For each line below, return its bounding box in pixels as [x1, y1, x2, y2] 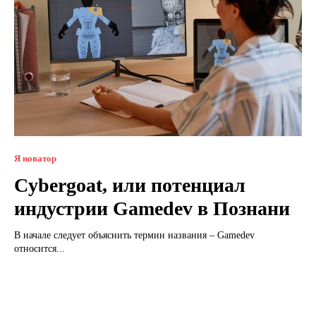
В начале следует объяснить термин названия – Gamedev [14, 229, 255, 241]
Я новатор [14, 152, 56, 164]
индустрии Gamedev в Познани [14, 197, 290, 219]
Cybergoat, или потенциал [14, 174, 245, 196]
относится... [14, 243, 65, 254]
